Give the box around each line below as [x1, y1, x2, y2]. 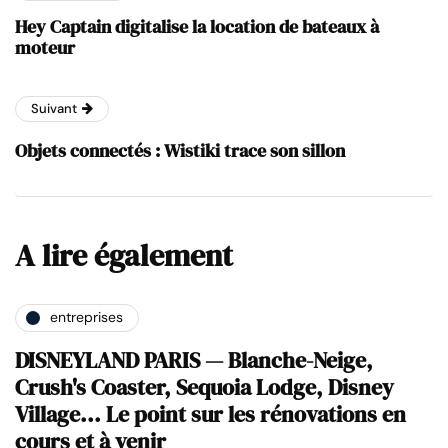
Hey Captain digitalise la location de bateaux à [15, 13, 379, 39]
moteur [15, 34, 75, 60]
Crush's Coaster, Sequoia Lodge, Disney [15, 371, 394, 402]
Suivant [31, 99, 77, 117]
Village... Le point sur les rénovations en [15, 398, 406, 429]
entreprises [50, 308, 123, 327]
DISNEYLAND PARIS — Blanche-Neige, [15, 344, 373, 375]
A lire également [15, 234, 233, 276]
